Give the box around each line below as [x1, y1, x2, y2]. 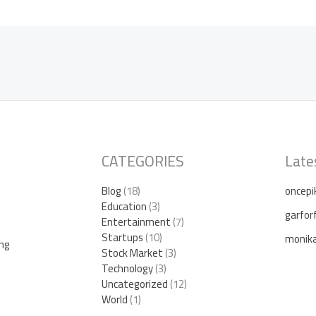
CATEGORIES [102, 147, 184, 175]
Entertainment [102, 211, 171, 232]
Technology [102, 257, 153, 279]
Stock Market [102, 242, 163, 263]
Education [102, 195, 147, 217]
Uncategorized [102, 273, 168, 294]
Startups [102, 226, 143, 248]
